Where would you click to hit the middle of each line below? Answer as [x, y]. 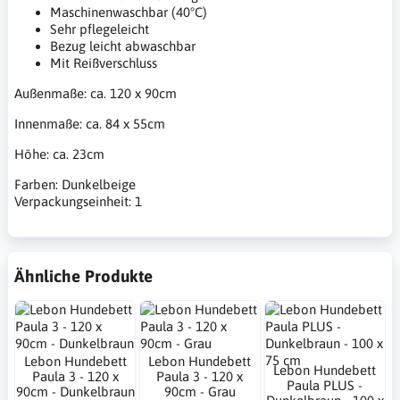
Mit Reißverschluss [104, 62]
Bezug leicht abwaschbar [123, 46]
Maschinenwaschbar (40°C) [129, 12]
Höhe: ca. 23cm [59, 154]
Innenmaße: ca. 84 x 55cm [90, 123]
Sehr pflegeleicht [100, 29]
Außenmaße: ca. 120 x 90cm [96, 93]
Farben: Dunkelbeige [75, 184]
